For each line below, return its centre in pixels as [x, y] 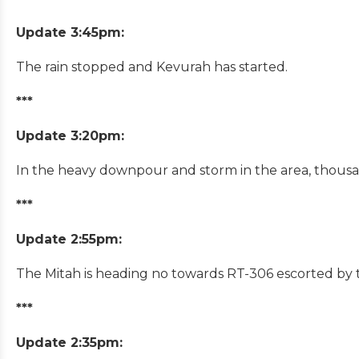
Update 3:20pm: [70, 135]
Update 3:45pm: [70, 32]
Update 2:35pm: [69, 342]
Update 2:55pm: [69, 239]
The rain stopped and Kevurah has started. [152, 67]
